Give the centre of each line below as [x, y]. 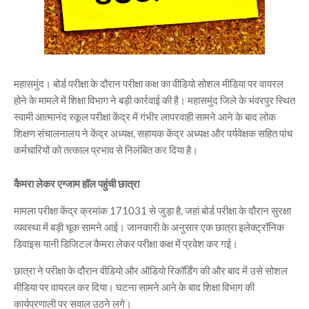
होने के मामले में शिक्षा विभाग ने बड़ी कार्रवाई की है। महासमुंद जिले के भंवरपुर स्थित [154, 100]
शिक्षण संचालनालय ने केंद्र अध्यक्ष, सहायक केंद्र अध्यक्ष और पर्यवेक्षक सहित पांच [153, 133]
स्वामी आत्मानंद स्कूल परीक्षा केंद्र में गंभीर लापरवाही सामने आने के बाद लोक [145, 117]
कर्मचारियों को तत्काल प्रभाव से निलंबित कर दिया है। [106, 150]
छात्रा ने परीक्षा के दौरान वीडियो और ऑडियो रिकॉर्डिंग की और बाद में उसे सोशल [151, 270]
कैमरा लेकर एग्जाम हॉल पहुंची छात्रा [77, 183]
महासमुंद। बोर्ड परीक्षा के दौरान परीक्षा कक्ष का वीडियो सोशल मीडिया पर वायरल [149, 83]
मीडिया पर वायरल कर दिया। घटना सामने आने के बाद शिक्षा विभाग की [134, 287]
